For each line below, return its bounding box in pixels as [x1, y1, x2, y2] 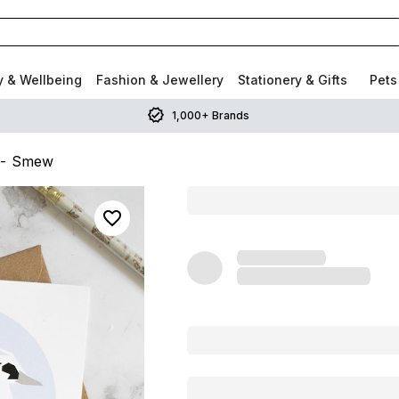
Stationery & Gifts [238, 72, 347, 87]
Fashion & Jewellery [96, 72, 224, 87]
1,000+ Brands [171, 108, 249, 122]
